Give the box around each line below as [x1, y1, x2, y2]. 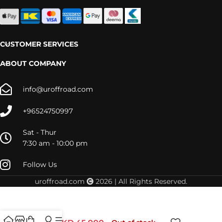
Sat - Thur [23, 128, 56, 137]
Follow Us [23, 160, 57, 169]
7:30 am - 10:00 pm [23, 139, 88, 148]
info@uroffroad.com [23, 85, 93, 94]
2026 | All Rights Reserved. [94, 177, 187, 186]
